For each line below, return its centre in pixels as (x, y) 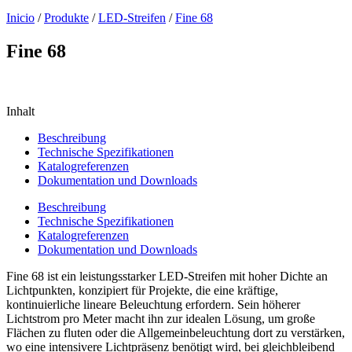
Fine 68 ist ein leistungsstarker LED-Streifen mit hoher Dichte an (167, 276)
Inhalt (20, 111)
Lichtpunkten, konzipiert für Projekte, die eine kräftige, (142, 290)
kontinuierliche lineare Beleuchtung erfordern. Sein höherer (153, 304)
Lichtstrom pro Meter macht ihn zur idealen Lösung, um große (161, 318)
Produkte (66, 18)
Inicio (20, 18)
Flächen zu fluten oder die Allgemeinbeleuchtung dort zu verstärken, (176, 332)
